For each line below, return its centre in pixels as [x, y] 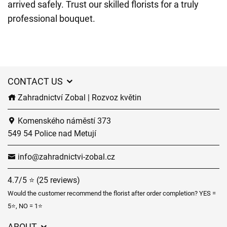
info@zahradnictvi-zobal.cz [65, 157]
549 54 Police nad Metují [52, 134]
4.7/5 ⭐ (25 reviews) [44, 180]
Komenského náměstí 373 [63, 121]
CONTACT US [36, 81]
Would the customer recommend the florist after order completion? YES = [112, 193]
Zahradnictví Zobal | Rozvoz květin [79, 98]
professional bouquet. [51, 18]
